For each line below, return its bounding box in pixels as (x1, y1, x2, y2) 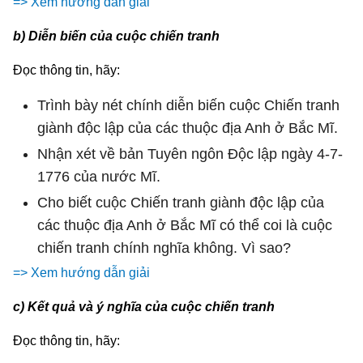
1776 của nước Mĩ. (37, 168, 160, 185)
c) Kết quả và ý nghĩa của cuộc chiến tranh (13, 299, 275, 314)
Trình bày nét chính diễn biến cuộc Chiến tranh (37, 96, 340, 113)
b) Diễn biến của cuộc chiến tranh (13, 28, 220, 43)
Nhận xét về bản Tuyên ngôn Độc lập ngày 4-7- (37, 145, 343, 162)
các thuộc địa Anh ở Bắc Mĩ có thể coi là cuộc (37, 216, 332, 233)
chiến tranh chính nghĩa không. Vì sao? (37, 239, 291, 256)
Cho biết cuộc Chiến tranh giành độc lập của (37, 194, 324, 211)
